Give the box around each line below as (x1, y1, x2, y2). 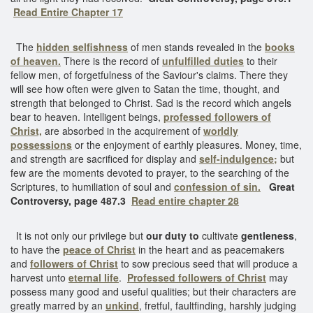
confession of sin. (174, 179, 261, 194)
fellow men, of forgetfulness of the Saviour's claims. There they (10, 67, 288, 82)
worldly (203, 123, 238, 138)
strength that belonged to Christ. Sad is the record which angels (10, 95, 291, 110)
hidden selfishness (36, 39, 128, 54)
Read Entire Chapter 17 (13, 4, 123, 19)
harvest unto (10, 270, 68, 284)
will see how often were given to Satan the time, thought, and (10, 81, 279, 96)
